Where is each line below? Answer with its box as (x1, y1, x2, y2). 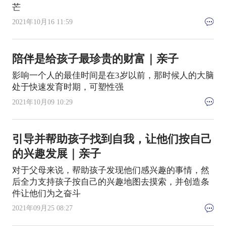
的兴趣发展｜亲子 (12, 147, 101, 160)
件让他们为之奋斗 (12, 188, 81, 198)
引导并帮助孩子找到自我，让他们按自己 (12, 133, 212, 145)
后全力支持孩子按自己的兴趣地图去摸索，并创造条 (12, 177, 209, 187)
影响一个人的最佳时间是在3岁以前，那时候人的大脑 (12, 71, 214, 81)
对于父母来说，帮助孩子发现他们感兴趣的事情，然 (12, 165, 209, 175)
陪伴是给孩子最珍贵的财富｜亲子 (12, 53, 179, 66)
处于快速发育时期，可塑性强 (12, 82, 124, 92)
